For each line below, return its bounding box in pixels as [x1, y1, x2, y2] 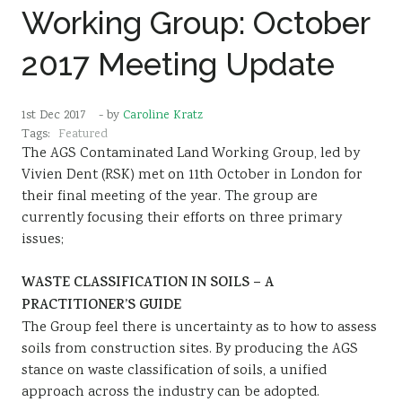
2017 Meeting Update [22, 46, 335, 83]
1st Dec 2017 [22, 107, 86, 125]
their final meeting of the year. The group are [22, 187, 318, 207]
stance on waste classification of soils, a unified [22, 361, 327, 381]
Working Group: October [22, 4, 370, 41]
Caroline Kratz [123, 107, 203, 125]
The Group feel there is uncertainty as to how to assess [22, 318, 377, 338]
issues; [22, 230, 64, 250]
